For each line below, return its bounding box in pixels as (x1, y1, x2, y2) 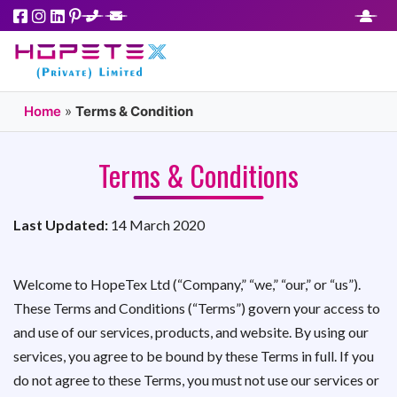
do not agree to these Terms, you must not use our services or (13, 371, 379, 388)
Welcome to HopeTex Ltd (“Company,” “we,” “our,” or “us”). (13, 276, 361, 292)
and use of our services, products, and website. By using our (13, 323, 369, 340)
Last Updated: (13, 216, 108, 233)
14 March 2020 (108, 216, 205, 233)
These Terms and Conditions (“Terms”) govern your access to (13, 300, 380, 316)
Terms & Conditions (98, 154, 299, 196)
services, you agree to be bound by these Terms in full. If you (13, 347, 374, 364)
